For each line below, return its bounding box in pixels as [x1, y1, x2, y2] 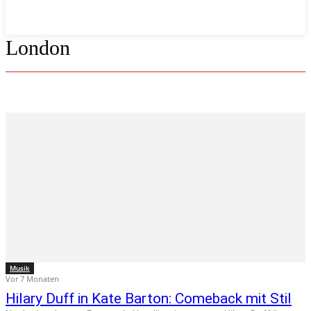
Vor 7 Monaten [6, 274, 59, 284]
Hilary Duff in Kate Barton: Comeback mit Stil [6, 290, 292, 307]
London [6, 36, 70, 59]
